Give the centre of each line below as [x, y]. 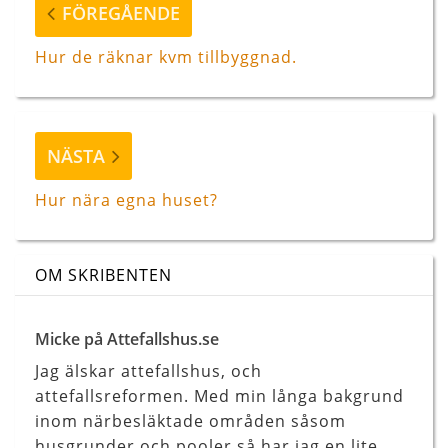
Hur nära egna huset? [126, 200]
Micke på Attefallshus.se [127, 339]
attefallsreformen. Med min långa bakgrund [219, 396]
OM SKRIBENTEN [103, 275]
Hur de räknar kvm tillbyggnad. [166, 57]
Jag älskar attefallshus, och [148, 371]
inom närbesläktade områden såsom [190, 421]
